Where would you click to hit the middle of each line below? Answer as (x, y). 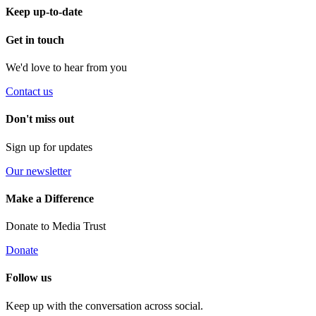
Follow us (29, 278)
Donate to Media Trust (56, 226)
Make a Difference (50, 198)
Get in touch (35, 39)
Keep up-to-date (44, 12)
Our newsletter (38, 171)
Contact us (29, 91)
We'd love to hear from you (66, 67)
